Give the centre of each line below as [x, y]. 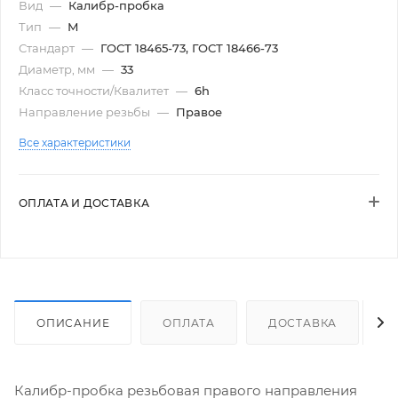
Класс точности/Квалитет [95, 91]
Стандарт [48, 48]
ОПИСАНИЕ [73, 323]
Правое [199, 112]
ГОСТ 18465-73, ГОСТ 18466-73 [189, 48]
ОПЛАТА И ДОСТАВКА [84, 203]
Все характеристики [75, 143]
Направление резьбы [86, 112]
